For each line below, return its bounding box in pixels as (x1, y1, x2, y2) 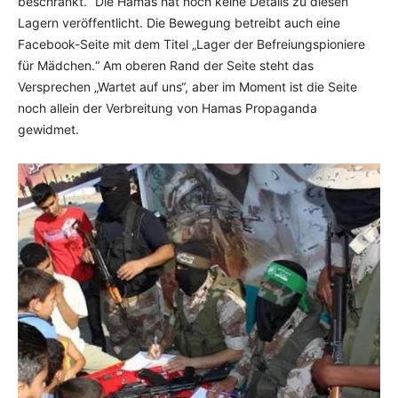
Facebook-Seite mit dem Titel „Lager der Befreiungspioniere (18, 36, 365, 52)
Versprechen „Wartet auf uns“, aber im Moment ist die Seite (18, 79, 357, 94)
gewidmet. (18, 122, 79, 137)
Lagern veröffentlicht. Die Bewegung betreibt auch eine (18, 15, 340, 30)
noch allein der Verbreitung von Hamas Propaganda (18, 100, 317, 115)
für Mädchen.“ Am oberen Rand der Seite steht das (18, 58, 314, 73)
